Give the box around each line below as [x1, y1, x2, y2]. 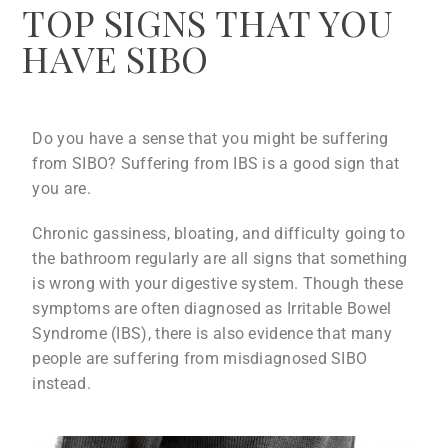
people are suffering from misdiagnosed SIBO [32, 348, 368, 368]
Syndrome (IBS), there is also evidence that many [32, 323, 392, 343]
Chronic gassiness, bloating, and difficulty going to [32, 223, 406, 243]
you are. [32, 178, 91, 198]
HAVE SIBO [22, 33, 209, 82]
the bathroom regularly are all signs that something [32, 248, 408, 268]
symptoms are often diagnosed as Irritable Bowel [32, 298, 392, 318]
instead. [32, 373, 91, 393]
